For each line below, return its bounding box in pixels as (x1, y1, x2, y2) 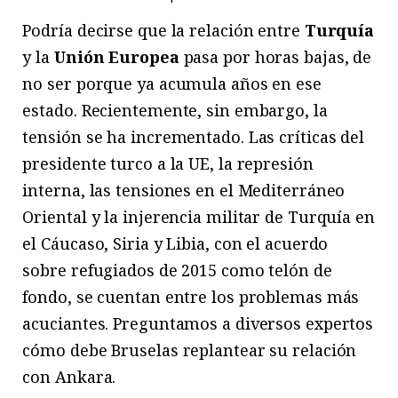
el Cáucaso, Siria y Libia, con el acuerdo (22, 233, 329, 255)
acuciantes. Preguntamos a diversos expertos (22, 313, 374, 335)
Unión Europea (53, 46, 179, 68)
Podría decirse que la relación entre (22, 20, 305, 42)
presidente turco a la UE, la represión (22, 153, 314, 175)
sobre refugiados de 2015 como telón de (22, 259, 332, 282)
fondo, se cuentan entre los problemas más (22, 286, 360, 308)
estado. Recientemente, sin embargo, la (22, 99, 328, 122)
